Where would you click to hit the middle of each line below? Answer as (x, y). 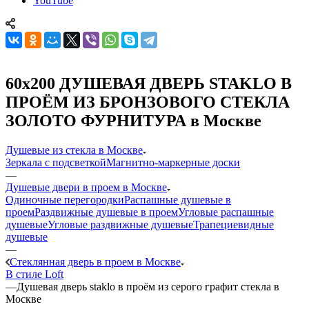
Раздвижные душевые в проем (106, 212)
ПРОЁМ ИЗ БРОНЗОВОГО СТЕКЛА (148, 102)
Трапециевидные (233, 224)
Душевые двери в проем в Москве (86, 187)
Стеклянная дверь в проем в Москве (95, 261)
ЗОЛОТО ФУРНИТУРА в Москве (133, 120)
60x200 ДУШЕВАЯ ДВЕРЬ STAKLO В (149, 83)
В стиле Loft (34, 274)
